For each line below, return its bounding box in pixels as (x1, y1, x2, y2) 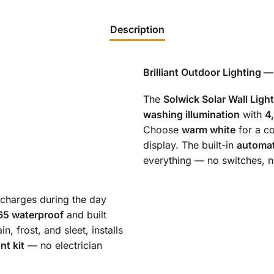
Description (109, 23, 165, 35)
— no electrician (24, 239, 102, 252)
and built (63, 209, 106, 221)
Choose (143, 124, 182, 136)
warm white (182, 124, 235, 136)
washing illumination (143, 108, 240, 121)
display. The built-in (143, 139, 237, 152)
